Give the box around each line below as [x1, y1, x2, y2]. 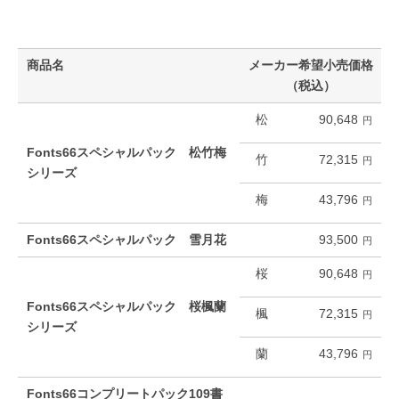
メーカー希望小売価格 [248, 59, 373, 73]
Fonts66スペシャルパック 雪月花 [27, 233, 226, 248]
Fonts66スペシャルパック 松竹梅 [27, 146, 226, 160]
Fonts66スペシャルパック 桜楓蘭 [27, 300, 226, 314]
